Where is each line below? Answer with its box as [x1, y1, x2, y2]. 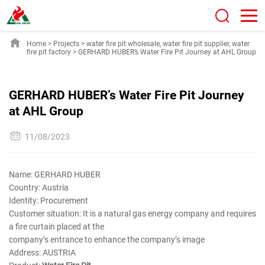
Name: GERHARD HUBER [9, 170, 101, 180]
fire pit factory [27, 48, 71, 56]
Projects [53, 40, 79, 48]
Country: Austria [9, 183, 69, 193]
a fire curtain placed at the [9, 222, 104, 232]
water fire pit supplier [163, 40, 229, 48]
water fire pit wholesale [86, 40, 160, 48]
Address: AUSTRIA [9, 248, 76, 258]
